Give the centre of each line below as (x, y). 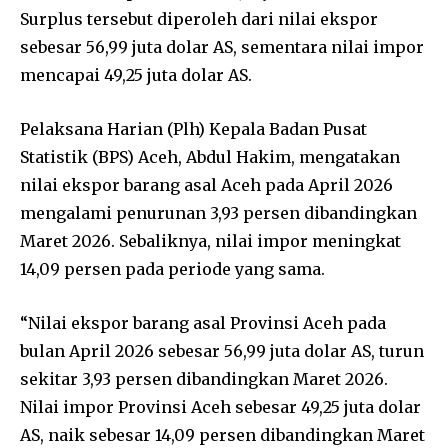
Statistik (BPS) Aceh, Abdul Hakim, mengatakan (210, 156)
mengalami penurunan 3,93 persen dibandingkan (218, 212)
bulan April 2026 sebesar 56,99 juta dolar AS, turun (222, 350)
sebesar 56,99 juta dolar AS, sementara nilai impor (222, 46)
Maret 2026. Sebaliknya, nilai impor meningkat (210, 240)
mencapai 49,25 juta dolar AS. (136, 74)
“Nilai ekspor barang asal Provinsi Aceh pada (203, 322)
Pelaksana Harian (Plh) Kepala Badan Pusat (193, 128)
